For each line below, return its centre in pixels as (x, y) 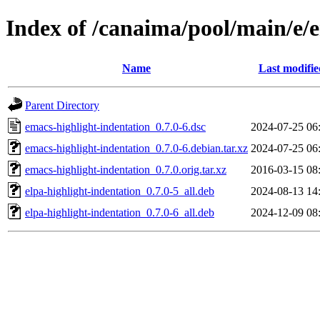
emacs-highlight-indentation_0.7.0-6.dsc (115, 126)
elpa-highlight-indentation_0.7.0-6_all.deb (120, 212)
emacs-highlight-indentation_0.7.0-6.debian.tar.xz (136, 148)
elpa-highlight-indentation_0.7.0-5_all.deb (120, 191)
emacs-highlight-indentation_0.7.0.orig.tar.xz (126, 169)
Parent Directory (62, 105)
